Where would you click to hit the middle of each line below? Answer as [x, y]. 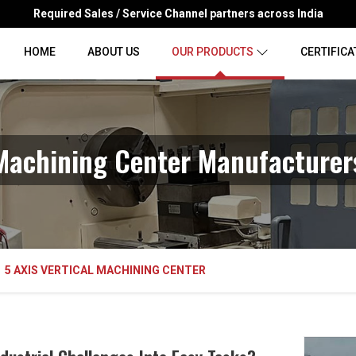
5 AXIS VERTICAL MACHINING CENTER [106, 270]
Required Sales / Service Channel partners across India [178, 14]
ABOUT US [114, 52]
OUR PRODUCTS [213, 52]
